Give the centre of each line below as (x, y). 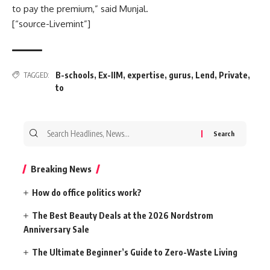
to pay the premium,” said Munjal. (80, 8)
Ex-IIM (111, 75)
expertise (146, 75)
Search (57, 128)
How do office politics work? (87, 192)
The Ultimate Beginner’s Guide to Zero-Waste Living (135, 252)
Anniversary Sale (56, 229)
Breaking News (61, 168)
